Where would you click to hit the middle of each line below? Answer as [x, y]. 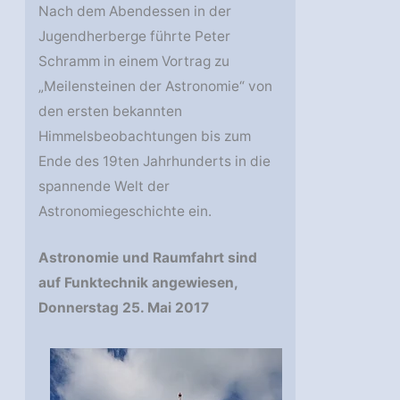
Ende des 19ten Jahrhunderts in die [155, 161]
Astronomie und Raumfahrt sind [148, 258]
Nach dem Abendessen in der [135, 11]
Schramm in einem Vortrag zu [134, 61]
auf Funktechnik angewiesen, [138, 283]
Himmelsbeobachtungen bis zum [145, 136]
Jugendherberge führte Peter [135, 36]
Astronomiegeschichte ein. [125, 211]
